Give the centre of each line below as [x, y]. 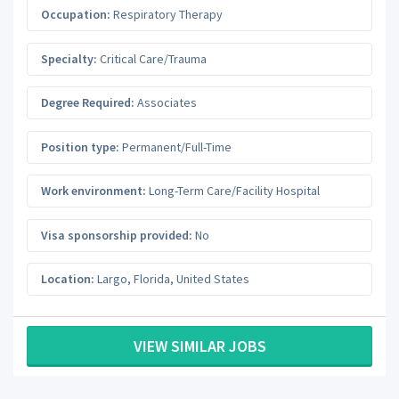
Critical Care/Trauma [152, 58]
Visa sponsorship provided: [117, 235]
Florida [152, 279]
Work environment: [94, 191]
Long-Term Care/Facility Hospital [233, 191]
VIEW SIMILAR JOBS [199, 346]
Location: [68, 279]
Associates [166, 103]
